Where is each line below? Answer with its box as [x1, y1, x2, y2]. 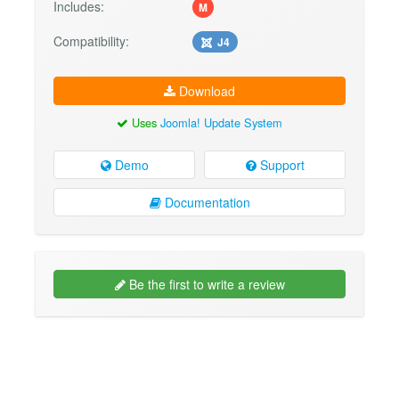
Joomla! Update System [160, 113, 282, 131]
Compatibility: [53, 31, 129, 50]
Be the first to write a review [125, 275, 285, 294]
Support [256, 156, 305, 175]
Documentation [160, 193, 250, 212]
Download [175, 81, 235, 100]
